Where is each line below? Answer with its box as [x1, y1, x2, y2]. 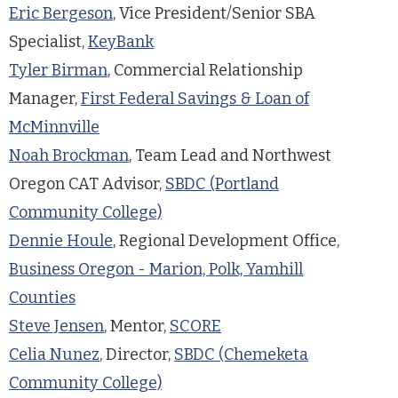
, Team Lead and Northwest [129, 145, 331, 165]
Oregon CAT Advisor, [9, 173, 165, 194]
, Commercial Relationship [107, 60, 303, 80]
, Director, [99, 344, 174, 364]
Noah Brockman [9, 145, 129, 165]
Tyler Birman [9, 60, 107, 80]
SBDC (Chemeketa [174, 344, 308, 364]
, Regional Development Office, [113, 230, 339, 251]
